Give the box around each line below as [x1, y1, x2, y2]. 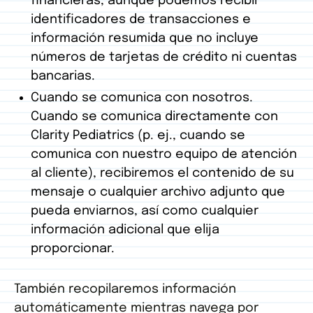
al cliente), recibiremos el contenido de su [31, 167, 294, 180]
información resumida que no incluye [31, 32, 259, 45]
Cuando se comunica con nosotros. [31, 92, 253, 105]
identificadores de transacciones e [31, 13, 251, 27]
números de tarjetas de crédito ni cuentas [31, 51, 297, 64]
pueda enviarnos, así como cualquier [31, 205, 259, 218]
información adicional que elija [31, 224, 219, 237]
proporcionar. [31, 242, 115, 256]
